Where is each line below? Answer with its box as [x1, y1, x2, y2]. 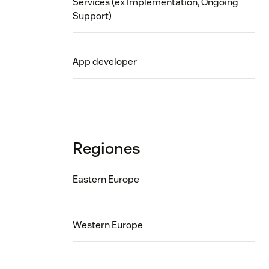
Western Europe [73, 219, 143, 232]
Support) [73, 10, 112, 23]
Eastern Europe [73, 173, 139, 186]
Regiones [73, 138, 141, 159]
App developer [73, 55, 137, 68]
